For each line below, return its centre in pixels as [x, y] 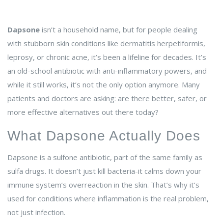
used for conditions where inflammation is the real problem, [108, 199]
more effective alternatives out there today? [83, 112]
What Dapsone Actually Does [104, 136]
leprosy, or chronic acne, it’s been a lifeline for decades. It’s [107, 57]
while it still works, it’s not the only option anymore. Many [104, 85]
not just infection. [36, 212]
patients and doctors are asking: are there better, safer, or [107, 98]
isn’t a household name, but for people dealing [119, 30]
